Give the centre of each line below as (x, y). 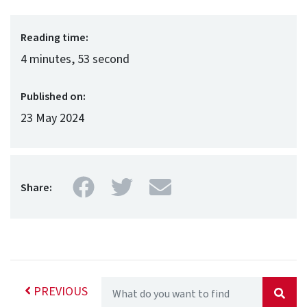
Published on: (53, 96)
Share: (36, 187)
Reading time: (54, 37)
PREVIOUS (59, 291)
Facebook (138, 187)
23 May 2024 (52, 118)
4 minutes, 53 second (75, 59)
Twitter (165, 187)
